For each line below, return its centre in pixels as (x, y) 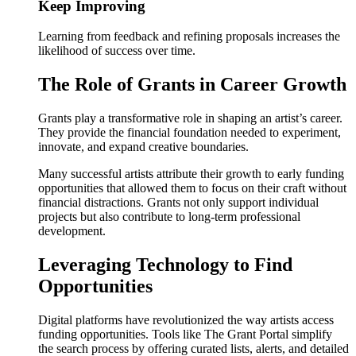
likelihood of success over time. (117, 51)
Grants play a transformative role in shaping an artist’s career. (190, 118)
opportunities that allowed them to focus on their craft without (192, 188)
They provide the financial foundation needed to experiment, (190, 133)
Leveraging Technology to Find (165, 265)
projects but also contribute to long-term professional (169, 217)
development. (72, 231)
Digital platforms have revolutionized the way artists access (186, 320)
